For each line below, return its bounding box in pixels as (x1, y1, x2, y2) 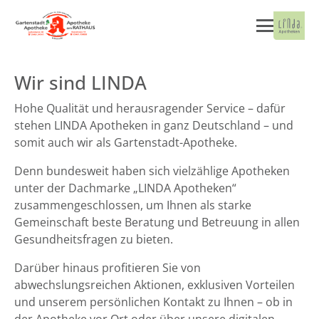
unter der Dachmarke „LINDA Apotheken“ (14, 180, 236, 196)
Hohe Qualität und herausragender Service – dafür (14, 100, 286, 116)
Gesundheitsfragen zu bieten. (14, 231, 173, 247)
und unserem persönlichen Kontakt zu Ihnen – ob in (14, 294, 293, 310)
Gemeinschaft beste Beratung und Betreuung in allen (14, 214, 300, 230)
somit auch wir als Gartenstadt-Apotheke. (14, 135, 237, 150)
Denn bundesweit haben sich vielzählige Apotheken (14, 163, 290, 179)
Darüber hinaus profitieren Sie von (14, 260, 201, 276)
